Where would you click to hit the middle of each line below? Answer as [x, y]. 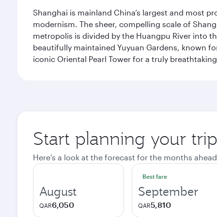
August [58, 191]
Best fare [155, 176]
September [168, 191]
